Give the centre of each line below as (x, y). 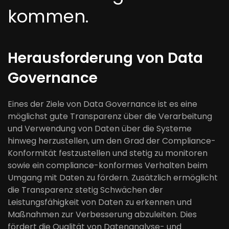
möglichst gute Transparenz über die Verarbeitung (110, 116)
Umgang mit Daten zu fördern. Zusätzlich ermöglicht (113, 178)
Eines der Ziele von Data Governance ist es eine (102, 104)
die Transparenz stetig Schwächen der (85, 190)
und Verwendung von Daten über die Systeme (100, 129)
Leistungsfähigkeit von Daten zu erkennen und (100, 202)
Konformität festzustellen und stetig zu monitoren (108, 153)
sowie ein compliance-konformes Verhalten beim (108, 165)
